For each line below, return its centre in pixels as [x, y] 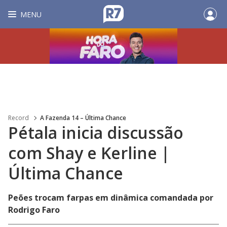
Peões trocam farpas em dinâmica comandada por [111, 198]
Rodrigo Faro [34, 210]
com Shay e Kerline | [89, 153]
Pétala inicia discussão [96, 133]
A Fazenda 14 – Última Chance [83, 118]
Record [18, 118]
